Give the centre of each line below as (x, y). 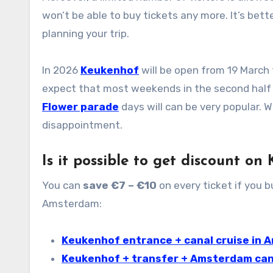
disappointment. (82, 125)
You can (62, 185)
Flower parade (80, 106)
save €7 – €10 (120, 185)
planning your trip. (86, 33)
